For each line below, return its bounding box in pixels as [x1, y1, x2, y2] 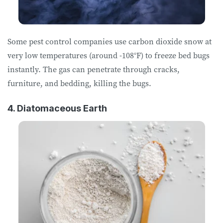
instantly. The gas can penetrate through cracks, [7, 63, 180, 75]
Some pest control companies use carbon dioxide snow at [7, 35, 212, 47]
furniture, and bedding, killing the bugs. [7, 77, 151, 89]
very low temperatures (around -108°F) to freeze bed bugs [7, 49, 210, 61]
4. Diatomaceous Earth [7, 103, 107, 113]
